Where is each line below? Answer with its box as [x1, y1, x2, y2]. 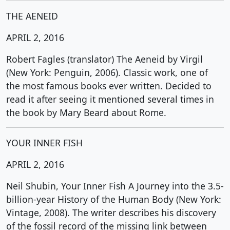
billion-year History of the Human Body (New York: [6, 193, 221, 205]
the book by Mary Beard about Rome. [6, 106, 166, 119]
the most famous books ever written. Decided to [6, 80, 212, 92]
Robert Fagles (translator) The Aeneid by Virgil [6, 53, 203, 65]
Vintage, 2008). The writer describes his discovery [6, 206, 216, 219]
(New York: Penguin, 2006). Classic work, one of [6, 66, 208, 79]
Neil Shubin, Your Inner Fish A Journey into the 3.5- [6, 180, 224, 192]
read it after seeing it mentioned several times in [6, 93, 214, 105]
